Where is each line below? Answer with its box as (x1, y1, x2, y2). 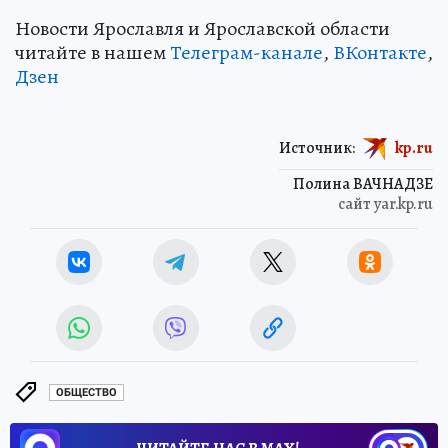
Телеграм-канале (170, 38, 323, 66)
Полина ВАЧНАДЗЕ (293, 172, 433, 195)
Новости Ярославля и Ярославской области (15, 14, 390, 42)
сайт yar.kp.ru (338, 192, 433, 215)
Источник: (279, 136, 355, 159)
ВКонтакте (333, 38, 427, 66)
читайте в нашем (15, 38, 170, 66)
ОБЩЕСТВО (56, 386, 117, 400)
